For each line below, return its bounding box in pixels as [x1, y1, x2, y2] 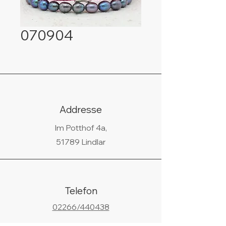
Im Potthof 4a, [54, 123, 107, 133]
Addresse [60, 103, 102, 116]
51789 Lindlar [55, 137, 106, 147]
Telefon [64, 185, 97, 197]
